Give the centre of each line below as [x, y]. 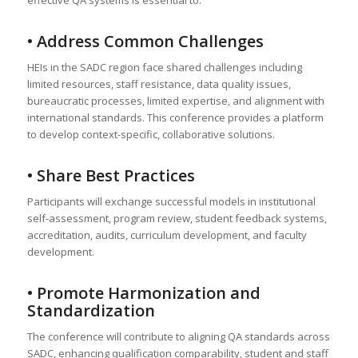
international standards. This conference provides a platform [175, 117]
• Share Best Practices [111, 175]
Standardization [91, 311]
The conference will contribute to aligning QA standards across [178, 337]
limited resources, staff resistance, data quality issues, [159, 84]
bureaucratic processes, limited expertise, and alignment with [175, 100]
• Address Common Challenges [145, 41]
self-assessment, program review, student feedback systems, [177, 219]
